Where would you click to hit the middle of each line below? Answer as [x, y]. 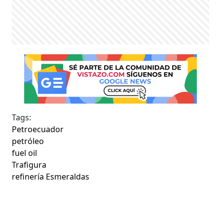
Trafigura [29, 165]
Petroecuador [38, 129]
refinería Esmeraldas [51, 176]
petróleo [28, 141]
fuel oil [25, 153]
